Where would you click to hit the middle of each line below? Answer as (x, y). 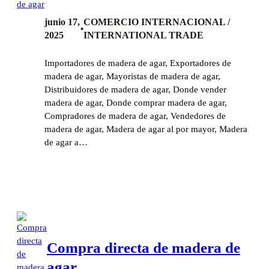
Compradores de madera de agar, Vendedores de (135, 116)
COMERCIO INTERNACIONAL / (156, 22)
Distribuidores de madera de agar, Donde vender (135, 89)
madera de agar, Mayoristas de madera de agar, (132, 76)
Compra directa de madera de (144, 247)
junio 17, (62, 22)
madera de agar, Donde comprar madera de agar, (136, 102)
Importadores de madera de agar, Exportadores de (138, 63)
